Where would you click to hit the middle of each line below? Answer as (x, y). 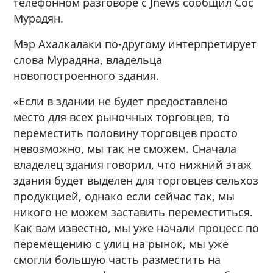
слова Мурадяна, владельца (88, 59)
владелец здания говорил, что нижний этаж (133, 164)
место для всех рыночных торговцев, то (122, 117)
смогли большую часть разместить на (117, 259)
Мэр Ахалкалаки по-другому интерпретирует (135, 44)
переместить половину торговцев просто (126, 133)
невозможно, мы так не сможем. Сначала (125, 148)
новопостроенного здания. (87, 75)
